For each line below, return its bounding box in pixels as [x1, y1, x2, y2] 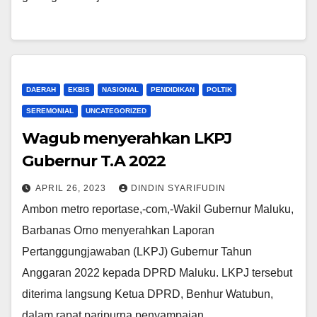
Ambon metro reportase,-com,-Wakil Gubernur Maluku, [22, 203, 294, 216]
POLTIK [207, 86, 232, 94]
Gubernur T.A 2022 [22, 151, 166, 171]
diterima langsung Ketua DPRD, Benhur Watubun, [22, 288, 273, 301]
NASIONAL [102, 86, 139, 94]
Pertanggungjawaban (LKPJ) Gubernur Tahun [22, 246, 252, 258]
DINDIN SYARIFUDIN [131, 183, 226, 194]
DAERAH [26, 86, 56, 94]
